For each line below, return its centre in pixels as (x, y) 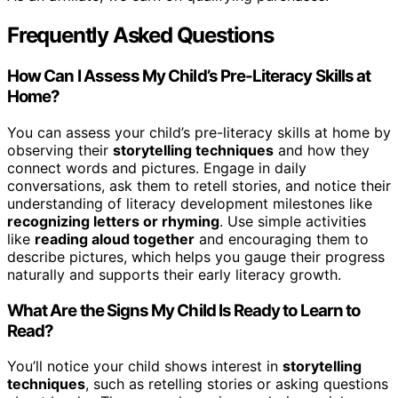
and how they (322, 150)
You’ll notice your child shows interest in (145, 366)
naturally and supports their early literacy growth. (174, 274)
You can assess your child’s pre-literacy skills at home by (199, 132)
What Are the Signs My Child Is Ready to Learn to (184, 310)
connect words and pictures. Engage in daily (157, 167)
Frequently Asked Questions (140, 36)
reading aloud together (115, 239)
